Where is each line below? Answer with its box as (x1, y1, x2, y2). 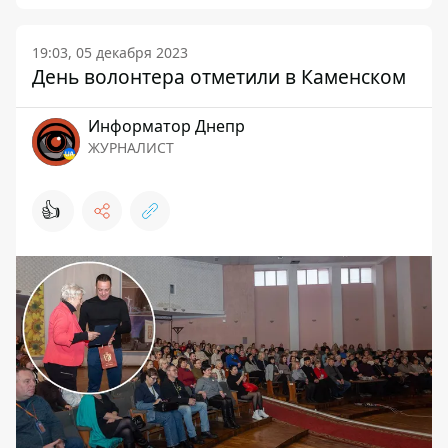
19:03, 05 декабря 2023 (32, 43, 188, 62)
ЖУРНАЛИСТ (88, 138, 174, 157)
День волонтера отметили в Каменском (32, 63, 406, 90)
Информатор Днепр (88, 115, 245, 137)
